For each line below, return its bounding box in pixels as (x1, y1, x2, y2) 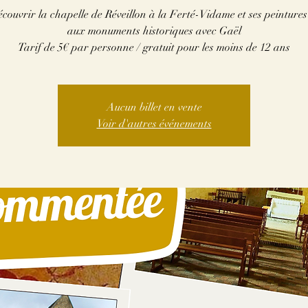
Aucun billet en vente (106, 100, 202, 114)
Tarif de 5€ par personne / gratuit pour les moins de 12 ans (18, 41, 290, 54)
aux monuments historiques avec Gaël (67, 24, 241, 38)
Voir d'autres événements (96, 117, 212, 131)
